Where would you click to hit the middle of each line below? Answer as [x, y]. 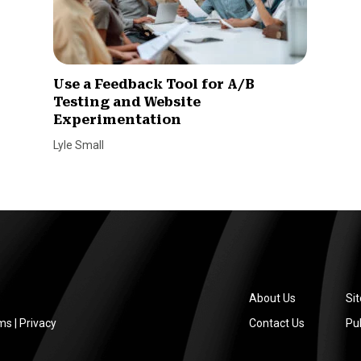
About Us [272, 298]
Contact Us [276, 323]
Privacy [38, 323]
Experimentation [118, 120]
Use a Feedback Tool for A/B [154, 85]
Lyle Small [79, 145]
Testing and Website [127, 102]
